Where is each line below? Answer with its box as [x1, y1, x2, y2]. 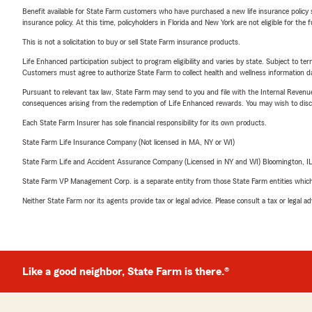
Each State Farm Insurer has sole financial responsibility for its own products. [22, 118, 267, 127]
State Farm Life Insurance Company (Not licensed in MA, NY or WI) [22, 138, 235, 146]
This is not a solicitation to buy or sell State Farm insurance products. [22, 38, 240, 46]
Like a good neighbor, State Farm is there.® [22, 266, 229, 277]
